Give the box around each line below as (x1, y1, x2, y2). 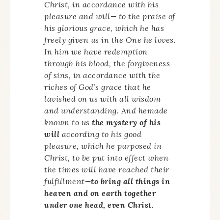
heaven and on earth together (44, 188, 156, 198)
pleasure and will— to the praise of (44, 11, 175, 21)
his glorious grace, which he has (44, 23, 164, 33)
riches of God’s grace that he (44, 82, 151, 92)
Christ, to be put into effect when (44, 153, 168, 163)
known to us (44, 117, 92, 127)
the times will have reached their (44, 165, 169, 174)
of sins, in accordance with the (44, 70, 161, 80)
